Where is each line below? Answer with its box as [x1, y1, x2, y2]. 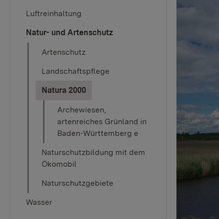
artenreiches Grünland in [57, 117, 147, 126]
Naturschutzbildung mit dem [42, 148, 145, 157]
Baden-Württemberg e [57, 129, 138, 138]
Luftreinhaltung [26, 9, 82, 18]
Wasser [26, 197, 52, 207]
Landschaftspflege [42, 66, 109, 76]
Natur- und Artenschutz [26, 28, 113, 37]
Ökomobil [42, 159, 77, 169]
